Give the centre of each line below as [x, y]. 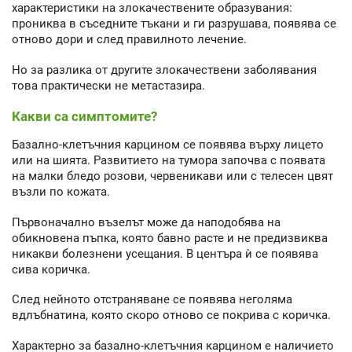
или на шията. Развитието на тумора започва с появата [169, 161]
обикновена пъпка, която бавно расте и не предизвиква [170, 238]
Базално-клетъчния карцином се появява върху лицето [168, 145]
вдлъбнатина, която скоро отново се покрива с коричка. [171, 315]
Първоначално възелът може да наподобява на [146, 222]
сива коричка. [51, 269]
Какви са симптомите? [84, 117]
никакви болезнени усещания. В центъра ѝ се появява [165, 253]
